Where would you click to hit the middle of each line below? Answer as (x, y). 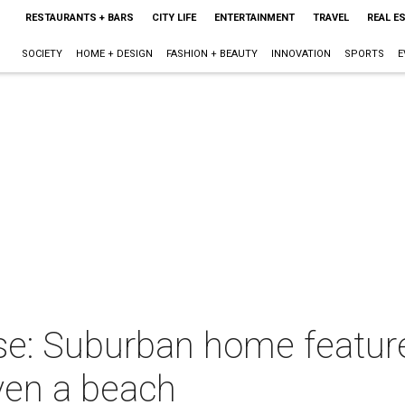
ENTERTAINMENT (254, 18)
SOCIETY (42, 54)
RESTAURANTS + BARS (79, 18)
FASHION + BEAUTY (212, 54)
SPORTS (364, 54)
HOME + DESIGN (114, 54)
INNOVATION (301, 54)
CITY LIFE (174, 18)
